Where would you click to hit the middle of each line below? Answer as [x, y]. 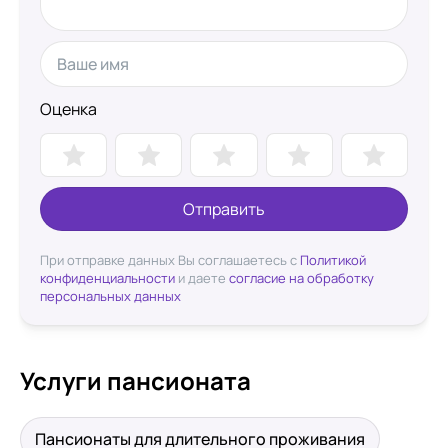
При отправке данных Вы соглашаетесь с [170, 260]
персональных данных [110, 296]
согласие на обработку [301, 278]
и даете [202, 278]
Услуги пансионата [135, 380]
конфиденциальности [107, 278]
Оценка [68, 109]
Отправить [224, 209]
